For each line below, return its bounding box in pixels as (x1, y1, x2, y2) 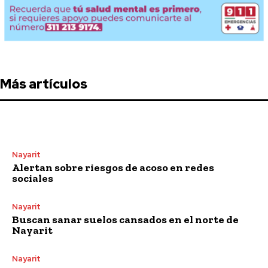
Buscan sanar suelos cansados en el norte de (12, 212, 239, 226)
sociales (12, 171, 53, 185)
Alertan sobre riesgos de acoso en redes (12, 160, 214, 174)
